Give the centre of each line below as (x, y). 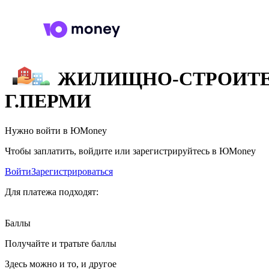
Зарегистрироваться (72, 171)
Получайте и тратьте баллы (61, 243)
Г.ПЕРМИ (48, 101)
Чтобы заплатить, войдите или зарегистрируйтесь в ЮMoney (130, 151)
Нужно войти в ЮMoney (56, 130)
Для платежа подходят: (52, 192)
